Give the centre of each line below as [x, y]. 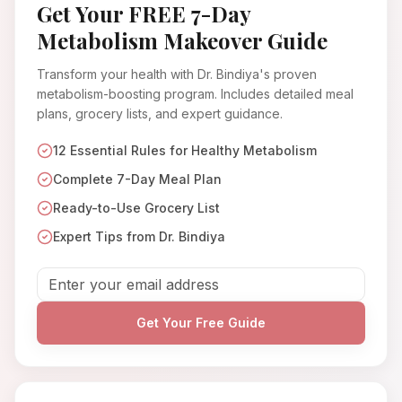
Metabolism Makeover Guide [182, 41]
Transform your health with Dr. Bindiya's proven [177, 74]
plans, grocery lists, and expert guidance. [160, 114]
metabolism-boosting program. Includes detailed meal [195, 94]
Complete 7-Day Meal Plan [137, 179]
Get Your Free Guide [201, 323]
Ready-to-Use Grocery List [136, 208]
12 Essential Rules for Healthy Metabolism [185, 151]
